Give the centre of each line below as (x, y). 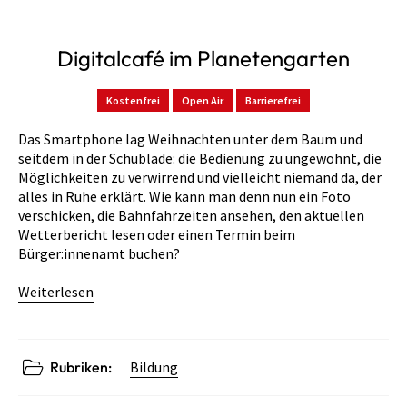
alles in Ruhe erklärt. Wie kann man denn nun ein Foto (184, 196)
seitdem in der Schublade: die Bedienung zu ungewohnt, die (200, 158)
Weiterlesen (56, 291)
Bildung (154, 367)
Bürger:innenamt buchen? (99, 253)
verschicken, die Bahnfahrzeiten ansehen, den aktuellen (191, 215)
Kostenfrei (133, 100)
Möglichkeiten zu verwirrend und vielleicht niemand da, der (200, 177)
